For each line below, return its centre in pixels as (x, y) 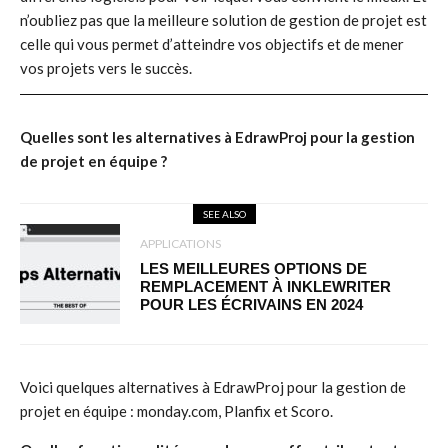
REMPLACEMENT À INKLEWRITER (265, 286)
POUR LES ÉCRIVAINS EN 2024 (251, 304)
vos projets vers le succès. (106, 68)
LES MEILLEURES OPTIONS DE (253, 268)
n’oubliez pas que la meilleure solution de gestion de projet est (223, 20)
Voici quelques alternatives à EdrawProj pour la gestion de (213, 387)
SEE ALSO (224, 214)
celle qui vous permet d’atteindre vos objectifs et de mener (212, 44)
